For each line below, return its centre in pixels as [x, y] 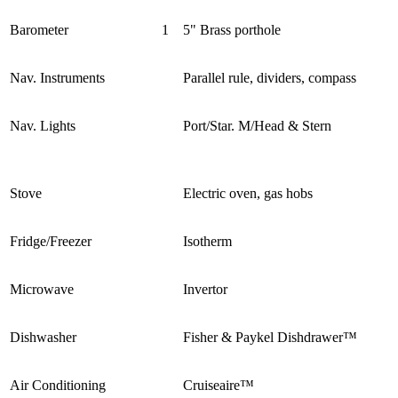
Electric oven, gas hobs [248, 193]
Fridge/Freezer [51, 241]
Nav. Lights [43, 125]
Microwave [42, 289]
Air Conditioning [58, 385]
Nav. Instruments [57, 77]
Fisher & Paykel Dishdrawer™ [270, 337]
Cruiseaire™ [219, 385]
